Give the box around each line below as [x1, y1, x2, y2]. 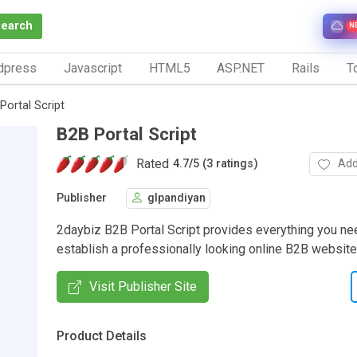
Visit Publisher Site [89, 278, 197, 294]
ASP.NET [217, 60, 265, 76]
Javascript [63, 60, 122, 76]
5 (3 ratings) [193, 157, 258, 171]
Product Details [57, 328, 147, 343]
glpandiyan [147, 191, 206, 206]
